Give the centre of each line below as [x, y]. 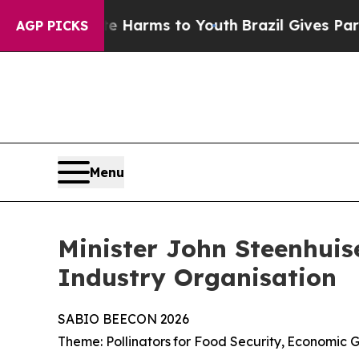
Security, [257, 341]
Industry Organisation [197, 277]
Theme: [80, 341]
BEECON [129, 319]
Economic [317, 341]
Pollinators [138, 341]
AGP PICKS [52, 26]
